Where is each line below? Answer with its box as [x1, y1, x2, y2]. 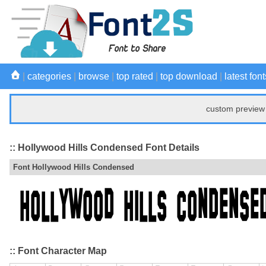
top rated [116, 71, 153, 81]
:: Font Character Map [9, 246, 107, 256]
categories [27, 71, 71, 81]
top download [160, 71, 217, 81]
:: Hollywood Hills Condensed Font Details [9, 142, 199, 153]
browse [78, 71, 109, 81]
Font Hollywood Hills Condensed [13, 163, 134, 172]
